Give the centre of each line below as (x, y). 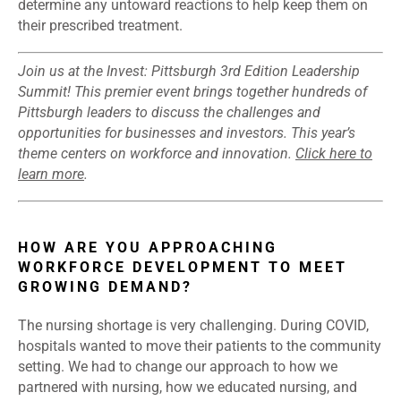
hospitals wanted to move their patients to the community (200, 346)
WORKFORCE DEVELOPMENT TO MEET (183, 268)
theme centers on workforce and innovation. (157, 154)
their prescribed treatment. (100, 26)
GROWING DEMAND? (105, 287)
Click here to (334, 154)
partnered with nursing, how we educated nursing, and (188, 388)
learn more (51, 175)
